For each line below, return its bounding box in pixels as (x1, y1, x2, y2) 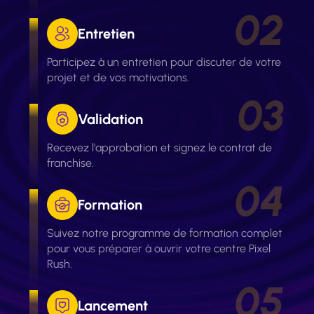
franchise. (47, 156, 95, 170)
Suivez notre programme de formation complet (47, 226, 283, 240)
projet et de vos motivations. (47, 70, 190, 84)
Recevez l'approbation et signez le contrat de (47, 140, 273, 154)
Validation (78, 110, 144, 128)
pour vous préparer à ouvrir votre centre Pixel (47, 241, 271, 255)
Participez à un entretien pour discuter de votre (47, 55, 282, 69)
